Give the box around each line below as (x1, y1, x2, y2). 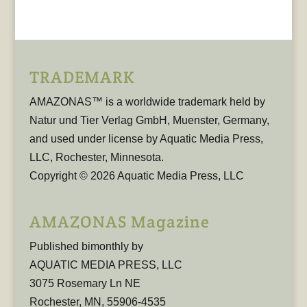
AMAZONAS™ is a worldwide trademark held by (29, 96, 265, 108)
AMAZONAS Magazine (29, 210, 210, 232)
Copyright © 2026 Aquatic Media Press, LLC (29, 170, 244, 182)
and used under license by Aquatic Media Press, (29, 133, 263, 145)
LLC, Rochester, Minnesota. (29, 151, 164, 164)
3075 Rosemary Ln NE (29, 277, 140, 289)
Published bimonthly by (29, 240, 143, 252)
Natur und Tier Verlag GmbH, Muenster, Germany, (29, 114, 269, 127)
